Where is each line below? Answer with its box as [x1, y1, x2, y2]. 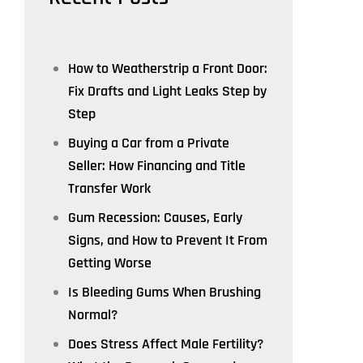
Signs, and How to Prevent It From [68, 231, 267, 250]
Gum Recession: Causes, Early [68, 208, 242, 227]
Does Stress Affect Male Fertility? [68, 335, 263, 353]
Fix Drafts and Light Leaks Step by [68, 82, 267, 100]
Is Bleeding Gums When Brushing [68, 283, 261, 301]
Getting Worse [68, 254, 152, 272]
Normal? [68, 305, 117, 324]
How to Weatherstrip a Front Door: [68, 59, 267, 78]
